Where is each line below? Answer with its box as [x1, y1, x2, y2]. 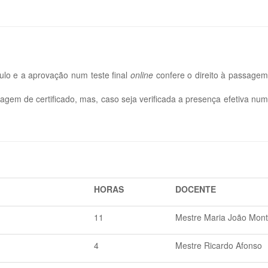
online [130, 69, 153, 81]
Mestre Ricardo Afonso [175, 239, 262, 251]
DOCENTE [175, 183, 216, 195]
